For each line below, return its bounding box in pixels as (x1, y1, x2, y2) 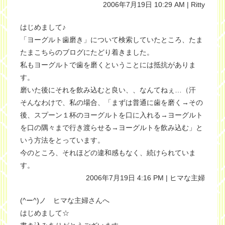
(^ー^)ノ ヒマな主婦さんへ (20, 196, 109, 204)
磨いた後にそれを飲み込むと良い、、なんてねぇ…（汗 (20, 86, 196, 94)
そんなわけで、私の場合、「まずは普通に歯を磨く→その (20, 98, 203, 106)
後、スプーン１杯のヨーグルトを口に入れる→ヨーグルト (20, 111, 203, 119)
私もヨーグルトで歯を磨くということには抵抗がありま (20, 61, 196, 69)
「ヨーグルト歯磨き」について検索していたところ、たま (20, 36, 203, 44)
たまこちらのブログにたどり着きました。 (20, 48, 154, 56)
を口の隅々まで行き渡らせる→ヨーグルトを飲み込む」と (20, 124, 203, 132)
